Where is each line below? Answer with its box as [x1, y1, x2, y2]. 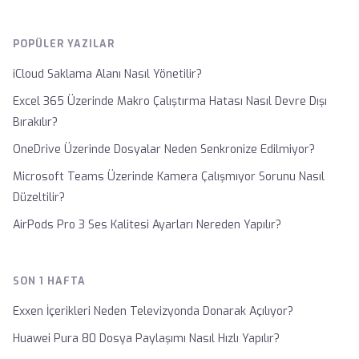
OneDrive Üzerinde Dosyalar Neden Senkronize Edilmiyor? [13, 142, 315, 157]
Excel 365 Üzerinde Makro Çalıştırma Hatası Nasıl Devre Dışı [13, 94, 327, 109]
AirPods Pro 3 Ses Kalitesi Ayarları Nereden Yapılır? [13, 217, 281, 232]
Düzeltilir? [13, 190, 65, 205]
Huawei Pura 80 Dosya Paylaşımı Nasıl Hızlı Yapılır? [13, 331, 280, 346]
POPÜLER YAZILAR [13, 37, 115, 50]
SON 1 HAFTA [13, 274, 86, 288]
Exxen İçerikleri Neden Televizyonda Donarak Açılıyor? [13, 304, 293, 319]
